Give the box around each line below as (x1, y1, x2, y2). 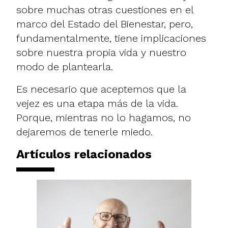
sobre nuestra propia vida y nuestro (16, 46, 186, 59)
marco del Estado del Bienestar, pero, (16, 17, 193, 30)
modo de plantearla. (16, 60, 116, 73)
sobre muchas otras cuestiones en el (16, 3, 193, 16)
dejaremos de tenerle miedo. (16, 125, 153, 138)
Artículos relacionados (16, 147, 152, 161)
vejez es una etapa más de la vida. (16, 97, 178, 109)
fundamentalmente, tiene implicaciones (16, 32, 206, 44)
